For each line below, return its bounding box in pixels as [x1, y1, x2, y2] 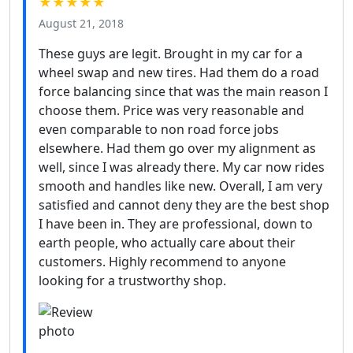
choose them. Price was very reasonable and [39, 101, 304, 119]
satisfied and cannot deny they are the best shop [39, 195, 329, 214]
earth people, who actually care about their [39, 233, 295, 251]
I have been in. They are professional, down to [39, 214, 313, 232]
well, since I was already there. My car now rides [39, 158, 325, 176]
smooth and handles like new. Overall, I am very [39, 176, 322, 195]
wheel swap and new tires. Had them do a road [39, 63, 319, 81]
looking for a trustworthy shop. [39, 271, 226, 289]
